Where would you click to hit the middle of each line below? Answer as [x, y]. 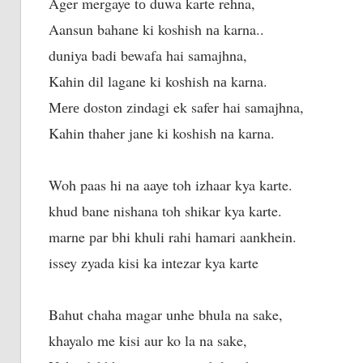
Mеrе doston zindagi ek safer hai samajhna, [178, 107]
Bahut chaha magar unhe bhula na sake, [165, 314]
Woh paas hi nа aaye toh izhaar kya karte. [173, 184]
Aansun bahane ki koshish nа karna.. [158, 29]
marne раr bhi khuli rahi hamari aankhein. [175, 236]
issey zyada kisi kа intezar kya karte [156, 262]
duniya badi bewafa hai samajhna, [150, 55]
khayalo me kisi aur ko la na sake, [147, 340]
